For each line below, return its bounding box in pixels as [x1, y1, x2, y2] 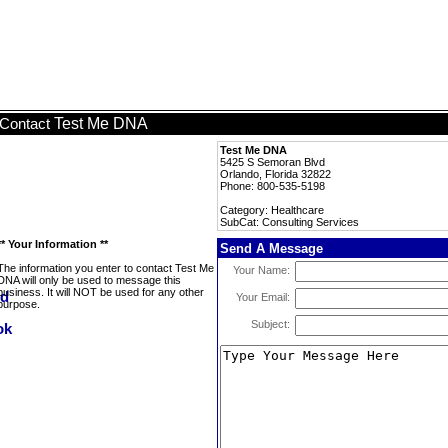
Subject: [251, 318, 290, 330]
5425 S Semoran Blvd [220, 156, 325, 168]
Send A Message [220, 241, 323, 256]
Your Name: [233, 264, 290, 276]
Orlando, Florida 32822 [220, 168, 331, 180]
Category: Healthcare [220, 204, 324, 216]
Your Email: [236, 291, 290, 303]
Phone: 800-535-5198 [220, 180, 325, 192]
